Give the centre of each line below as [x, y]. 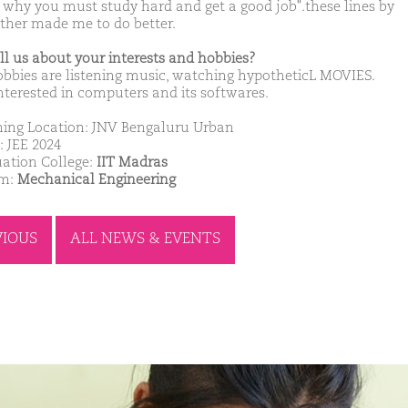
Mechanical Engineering [96, 180]
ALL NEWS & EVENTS [146, 240]
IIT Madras [132, 163]
